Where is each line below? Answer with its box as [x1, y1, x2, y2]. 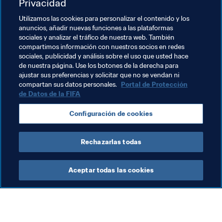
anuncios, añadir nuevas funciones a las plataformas [19, 24, 173, 32]
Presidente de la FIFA [24, 99, 95, 108]
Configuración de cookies [69, 110, 153, 118]
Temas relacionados [18, 71, 117, 85]
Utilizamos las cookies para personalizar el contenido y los [19, 14, 190, 23]
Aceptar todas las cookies [68, 166, 154, 174]
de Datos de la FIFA [19, 90, 81, 98]
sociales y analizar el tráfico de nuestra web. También [19, 33, 175, 42]
